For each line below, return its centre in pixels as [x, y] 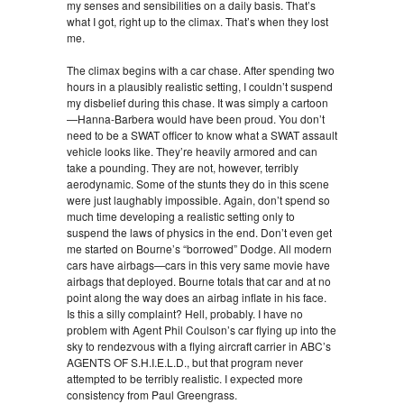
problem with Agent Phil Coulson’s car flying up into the [202, 330]
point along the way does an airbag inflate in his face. [198, 297]
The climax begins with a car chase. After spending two [201, 70]
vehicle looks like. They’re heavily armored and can [192, 151]
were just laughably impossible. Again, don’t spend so [198, 200]
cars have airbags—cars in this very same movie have [198, 265]
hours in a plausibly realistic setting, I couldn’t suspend [200, 86]
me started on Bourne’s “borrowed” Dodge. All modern [199, 248]
